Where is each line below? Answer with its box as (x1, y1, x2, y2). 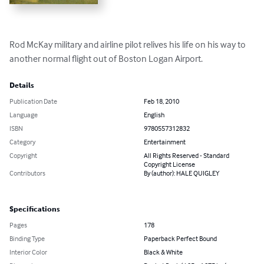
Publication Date (9, 97, 57, 106)
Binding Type (9, 234, 45, 243)
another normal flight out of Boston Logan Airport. (9, 52, 203, 65)
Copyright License (144, 160, 195, 169)
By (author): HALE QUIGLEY (144, 169, 220, 178)
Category (9, 137, 35, 147)
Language (9, 110, 38, 120)
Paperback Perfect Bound (144, 234, 217, 243)
